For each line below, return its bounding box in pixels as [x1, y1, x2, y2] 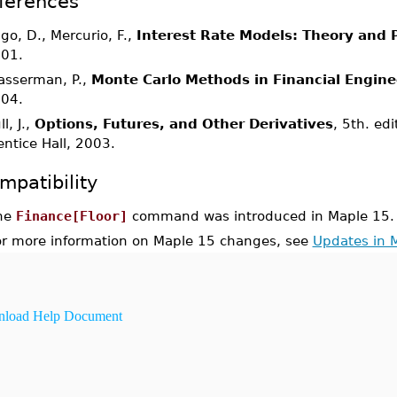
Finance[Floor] [15, 208, 128, 223]
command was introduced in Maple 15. [127, 208, 394, 223]
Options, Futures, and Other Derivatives [34, 116, 333, 131]
